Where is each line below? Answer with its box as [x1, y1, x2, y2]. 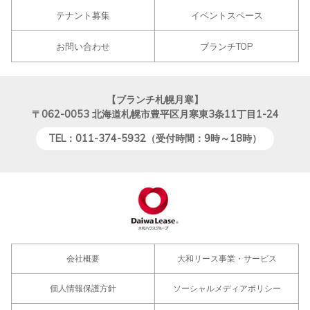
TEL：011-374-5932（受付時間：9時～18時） [48, 131, 262, 145]
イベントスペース [190, 9, 263, 21]
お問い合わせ [56, 40, 110, 52]
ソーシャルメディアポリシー [172, 282, 281, 293]
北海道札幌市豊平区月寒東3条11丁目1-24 [91, 107, 279, 120]
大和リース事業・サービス [176, 253, 277, 264]
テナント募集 [56, 9, 110, 21]
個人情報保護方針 [50, 282, 116, 293]
